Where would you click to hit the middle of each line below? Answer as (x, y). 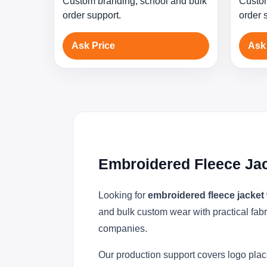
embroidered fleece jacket (206, 195)
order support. (92, 15)
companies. (123, 229)
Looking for (123, 195)
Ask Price (93, 46)
